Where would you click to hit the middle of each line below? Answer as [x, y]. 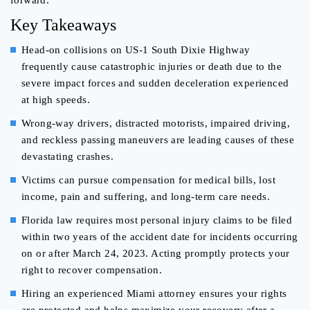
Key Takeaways [63, 25]
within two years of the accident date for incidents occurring [160, 237]
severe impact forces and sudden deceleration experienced [155, 83]
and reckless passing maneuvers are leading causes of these [158, 140]
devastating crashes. [68, 157]
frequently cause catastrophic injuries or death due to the [152, 67]
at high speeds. [56, 100]
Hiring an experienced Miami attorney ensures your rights [154, 294]
